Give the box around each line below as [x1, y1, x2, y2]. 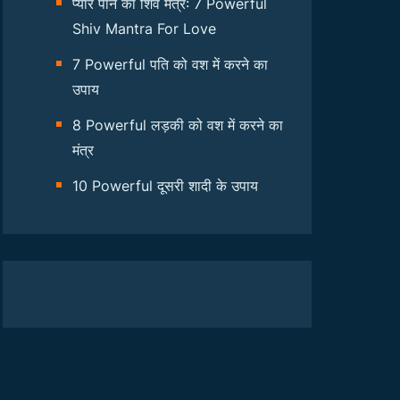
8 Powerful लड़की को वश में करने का [72, 116, 283, 134]
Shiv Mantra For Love [72, 20, 216, 37]
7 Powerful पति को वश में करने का [72, 55, 268, 73]
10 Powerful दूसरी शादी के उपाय [72, 177, 258, 195]
